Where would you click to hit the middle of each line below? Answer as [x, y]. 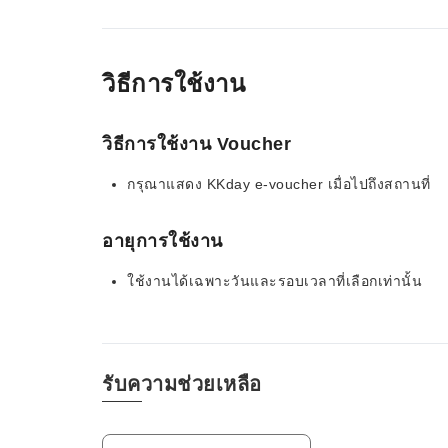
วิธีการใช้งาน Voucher [196, 144]
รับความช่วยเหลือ [182, 384]
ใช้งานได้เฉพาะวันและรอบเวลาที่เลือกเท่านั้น [274, 281]
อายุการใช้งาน [162, 241]
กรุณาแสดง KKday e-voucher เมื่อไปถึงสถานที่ [279, 184]
